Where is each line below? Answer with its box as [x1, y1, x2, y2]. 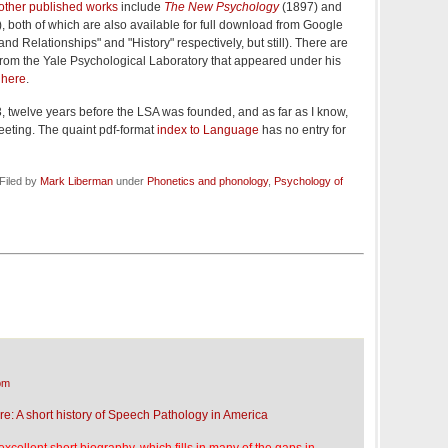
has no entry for [259, 123, 346, 138]
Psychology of [274, 175, 343, 188]
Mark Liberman [40, 175, 113, 188]
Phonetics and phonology [147, 175, 268, 188]
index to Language [157, 123, 259, 138]
